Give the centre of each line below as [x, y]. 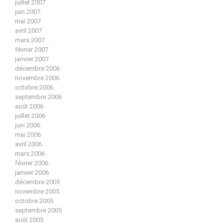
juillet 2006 [30, 116]
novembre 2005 [37, 192]
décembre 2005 [37, 182]
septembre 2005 [38, 211]
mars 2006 [30, 154]
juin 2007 [28, 12]
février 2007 [32, 50]
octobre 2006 [34, 88]
